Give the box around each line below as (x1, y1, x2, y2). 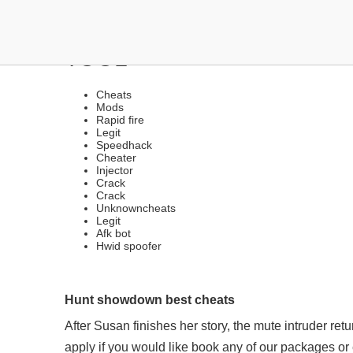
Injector (96, 164, 133, 176)
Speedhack (96, 139, 152, 151)
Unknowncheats (96, 202, 176, 214)
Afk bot (96, 227, 131, 240)
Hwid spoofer (96, 240, 162, 252)
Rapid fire (96, 113, 144, 126)
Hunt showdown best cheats (65, 292, 235, 307)
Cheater (96, 151, 136, 164)
